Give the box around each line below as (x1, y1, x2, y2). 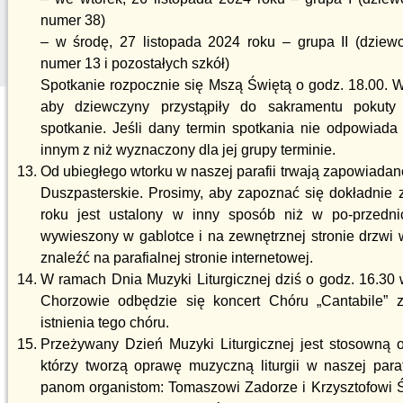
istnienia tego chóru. (40, 315, 169, 330)
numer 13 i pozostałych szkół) (40, 56, 229, 71)
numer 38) (40, 13, 105, 28)
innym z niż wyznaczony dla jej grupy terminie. (40, 142, 336, 157)
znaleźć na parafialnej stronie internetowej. (40, 250, 313, 265)
